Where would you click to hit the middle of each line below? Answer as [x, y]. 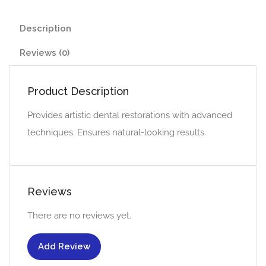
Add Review [64, 246]
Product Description [78, 91]
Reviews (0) [45, 53]
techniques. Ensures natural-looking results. [117, 132]
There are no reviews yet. [79, 216]
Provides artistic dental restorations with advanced [130, 115]
